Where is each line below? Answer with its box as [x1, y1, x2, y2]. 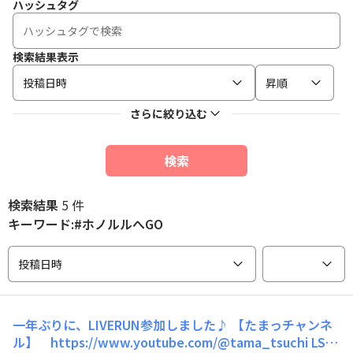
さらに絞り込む [130, 106, 207, 121]
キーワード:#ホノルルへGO [8, 214, 163, 233]
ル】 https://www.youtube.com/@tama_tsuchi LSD [13, 333, 334, 351]
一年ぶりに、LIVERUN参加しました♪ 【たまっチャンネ [13, 315, 333, 334]
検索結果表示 [13, 49, 79, 65]
